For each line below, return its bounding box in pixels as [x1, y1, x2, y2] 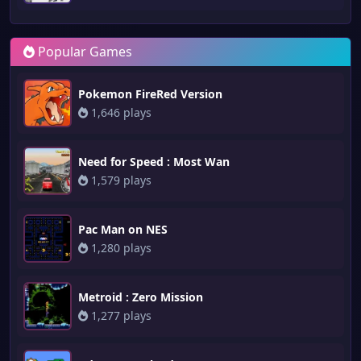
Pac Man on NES [78, 221, 168, 237]
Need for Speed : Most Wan [78, 153, 230, 169]
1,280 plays [88, 239, 151, 255]
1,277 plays [88, 307, 151, 323]
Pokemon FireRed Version [78, 85, 222, 102]
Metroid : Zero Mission [78, 288, 203, 305]
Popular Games [35, 43, 132, 60]
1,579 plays [88, 172, 151, 188]
